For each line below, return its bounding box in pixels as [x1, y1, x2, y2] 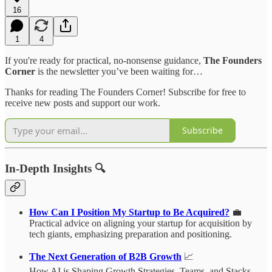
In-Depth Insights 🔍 [5, 161, 106, 175]
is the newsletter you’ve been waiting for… [35, 66, 203, 76]
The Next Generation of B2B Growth [29, 251, 182, 262]
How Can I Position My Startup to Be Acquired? [29, 207, 229, 218]
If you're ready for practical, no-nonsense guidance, [5, 55, 203, 66]
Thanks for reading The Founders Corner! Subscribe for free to [5, 86, 246, 97]
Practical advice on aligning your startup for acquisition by [29, 218, 252, 229]
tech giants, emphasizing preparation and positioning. [29, 229, 232, 240]
